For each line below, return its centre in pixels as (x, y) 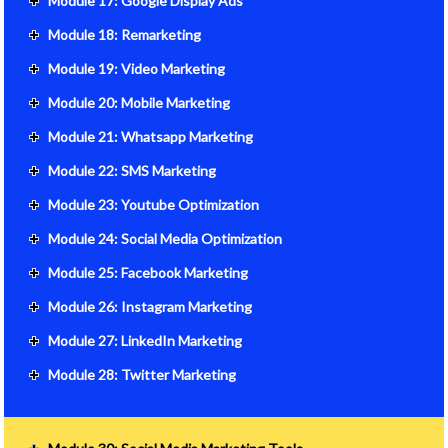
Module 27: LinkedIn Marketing (145, 340)
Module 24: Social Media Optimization (165, 238)
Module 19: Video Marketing (137, 68)
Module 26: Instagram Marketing (150, 306)
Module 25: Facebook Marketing (148, 272)
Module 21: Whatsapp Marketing (151, 136)
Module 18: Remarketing (125, 34)
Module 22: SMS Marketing (132, 170)
